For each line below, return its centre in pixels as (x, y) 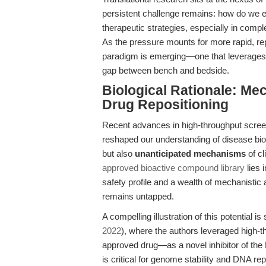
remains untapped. (138, 196)
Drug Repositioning (165, 105)
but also (118, 153)
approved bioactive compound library (173, 168)
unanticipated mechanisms (190, 153)
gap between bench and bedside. (166, 70)
